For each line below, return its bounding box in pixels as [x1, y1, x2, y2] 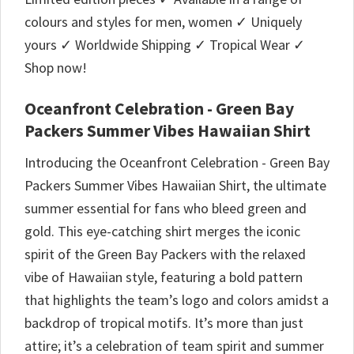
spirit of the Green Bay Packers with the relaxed [24, 244, 306, 263]
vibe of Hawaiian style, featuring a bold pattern [24, 267, 303, 286]
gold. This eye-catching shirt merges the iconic [24, 221, 300, 240]
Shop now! [24, 58, 87, 77]
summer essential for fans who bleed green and [24, 198, 307, 217]
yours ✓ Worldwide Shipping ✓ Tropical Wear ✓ [24, 36, 305, 55]
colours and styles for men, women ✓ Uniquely [24, 13, 302, 32]
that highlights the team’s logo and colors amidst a [24, 290, 329, 309]
